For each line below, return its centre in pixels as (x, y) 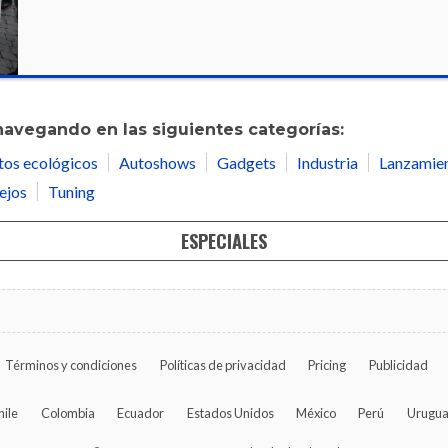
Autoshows (157, 162)
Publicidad (398, 364)
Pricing (327, 364)
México (315, 412)
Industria (327, 162)
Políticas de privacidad (222, 364)
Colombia (67, 412)
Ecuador (141, 412)
